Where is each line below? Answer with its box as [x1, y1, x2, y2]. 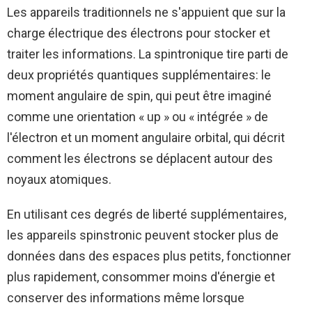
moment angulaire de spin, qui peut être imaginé [7, 88, 272, 103]
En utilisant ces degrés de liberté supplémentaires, [7, 206, 286, 221]
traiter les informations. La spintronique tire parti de [7, 46, 288, 61]
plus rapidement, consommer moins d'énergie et [7, 269, 275, 284]
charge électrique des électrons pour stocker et [7, 25, 270, 40]
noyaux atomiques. [7, 171, 111, 187]
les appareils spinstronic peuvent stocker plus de [7, 227, 279, 242]
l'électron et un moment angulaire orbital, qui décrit [7, 130, 285, 145]
